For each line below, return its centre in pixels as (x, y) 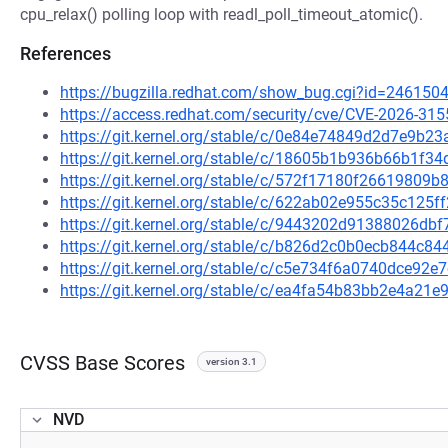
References (65, 53)
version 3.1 (231, 361)
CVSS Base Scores (102, 363)
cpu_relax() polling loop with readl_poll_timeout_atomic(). (221, 14)
